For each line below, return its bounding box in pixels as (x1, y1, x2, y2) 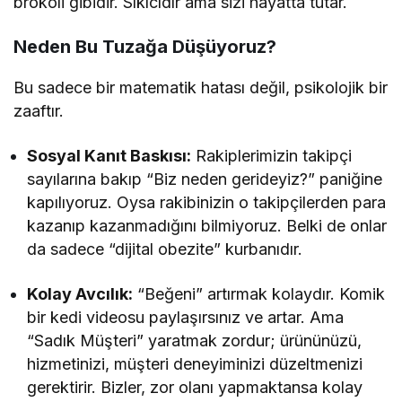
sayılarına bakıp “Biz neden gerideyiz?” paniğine (27, 169, 383, 188)
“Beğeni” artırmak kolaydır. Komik (133, 284, 386, 303)
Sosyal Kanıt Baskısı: (27, 145, 192, 165)
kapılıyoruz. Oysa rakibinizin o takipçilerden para (27, 192, 387, 212)
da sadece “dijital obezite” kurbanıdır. (27, 239, 303, 258)
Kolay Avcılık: (27, 284, 134, 303)
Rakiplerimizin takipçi (191, 145, 353, 165)
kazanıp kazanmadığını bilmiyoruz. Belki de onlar (27, 215, 388, 235)
